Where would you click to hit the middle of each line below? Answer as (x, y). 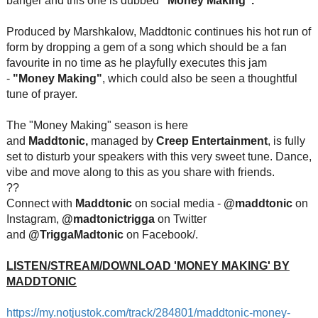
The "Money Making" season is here (97, 125)
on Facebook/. (160, 235)
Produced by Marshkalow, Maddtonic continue (122, 32)
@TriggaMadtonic (76, 235)
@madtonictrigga (109, 219)
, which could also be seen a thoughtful (199, 78)
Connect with (39, 203)
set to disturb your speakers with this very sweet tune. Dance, (159, 157)
